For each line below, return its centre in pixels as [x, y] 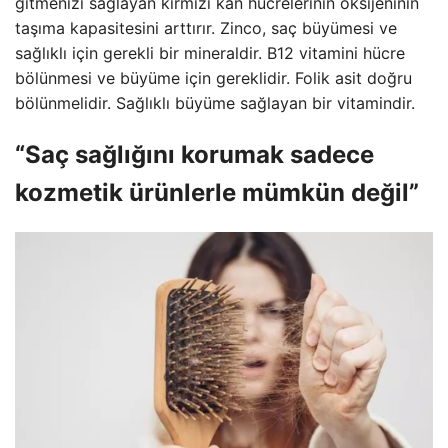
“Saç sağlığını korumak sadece [194, 154]
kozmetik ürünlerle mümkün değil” [217, 192]
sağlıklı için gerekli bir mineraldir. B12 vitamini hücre [210, 52]
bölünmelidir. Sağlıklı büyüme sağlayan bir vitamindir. [215, 102]
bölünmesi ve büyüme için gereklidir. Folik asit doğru [213, 77]
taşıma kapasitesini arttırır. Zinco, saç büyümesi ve [206, 27]
